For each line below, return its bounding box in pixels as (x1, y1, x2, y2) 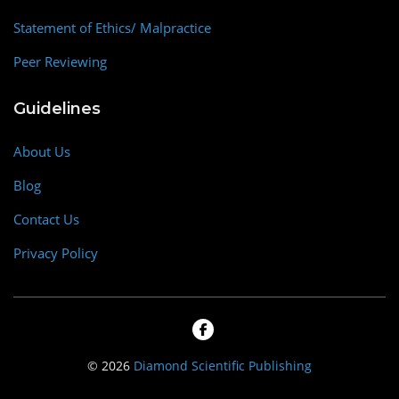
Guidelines (13, 99, 101, 118)
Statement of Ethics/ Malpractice (13, 19, 211, 37)
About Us (13, 142, 70, 160)
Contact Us (13, 210, 79, 228)
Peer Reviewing (13, 53, 107, 70)
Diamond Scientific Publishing (134, 357, 312, 374)
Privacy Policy (13, 244, 98, 262)
